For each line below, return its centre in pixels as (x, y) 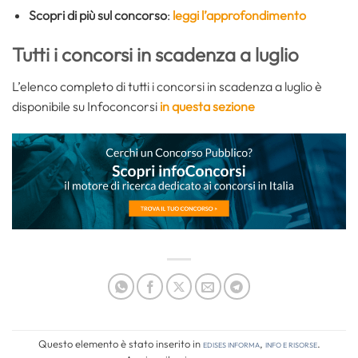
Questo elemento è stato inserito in (120, 343)
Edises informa (231, 343)
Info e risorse (291, 343)
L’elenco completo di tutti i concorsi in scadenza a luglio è (167, 87)
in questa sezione (207, 107)
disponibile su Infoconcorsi (86, 107)
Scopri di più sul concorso (97, 16)
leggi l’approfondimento (239, 16)
